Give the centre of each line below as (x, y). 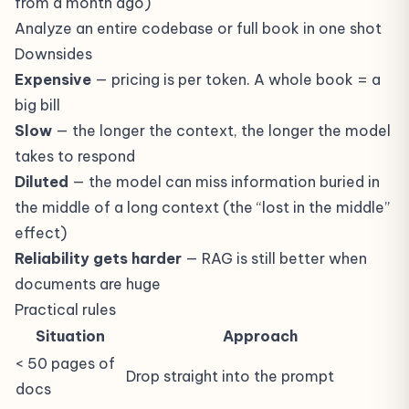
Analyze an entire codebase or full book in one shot (198, 28)
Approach (260, 336)
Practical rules (65, 309)
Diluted (42, 182)
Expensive (53, 79)
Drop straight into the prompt (230, 376)
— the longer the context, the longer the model (221, 131)
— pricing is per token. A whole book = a (236, 79)
